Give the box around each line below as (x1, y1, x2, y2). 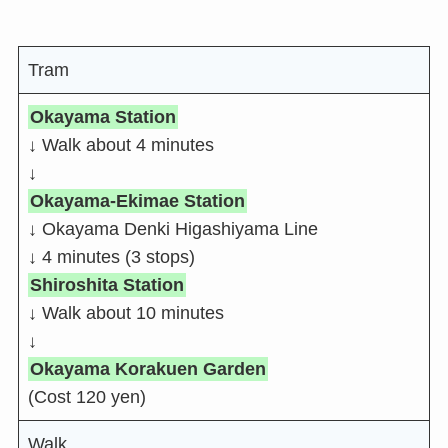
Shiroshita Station (29, 275, 184, 296)
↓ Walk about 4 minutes (27, 135, 214, 156)
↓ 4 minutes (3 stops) (27, 247, 195, 268)
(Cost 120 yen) (27, 387, 146, 408)
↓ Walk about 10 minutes (27, 303, 224, 324)
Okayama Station (29, 107, 176, 128)
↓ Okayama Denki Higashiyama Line (27, 219, 318, 240)
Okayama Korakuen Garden (29, 359, 266, 380)
